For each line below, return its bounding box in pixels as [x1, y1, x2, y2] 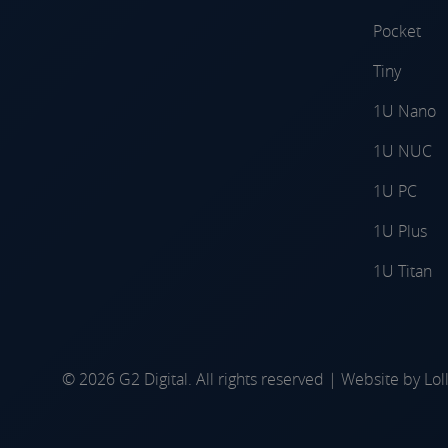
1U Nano [373, 99, 436, 122]
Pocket [373, 19, 421, 42]
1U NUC [373, 139, 432, 162]
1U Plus [373, 219, 427, 242]
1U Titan [373, 259, 432, 282]
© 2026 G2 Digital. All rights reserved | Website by [62, 367, 424, 390]
